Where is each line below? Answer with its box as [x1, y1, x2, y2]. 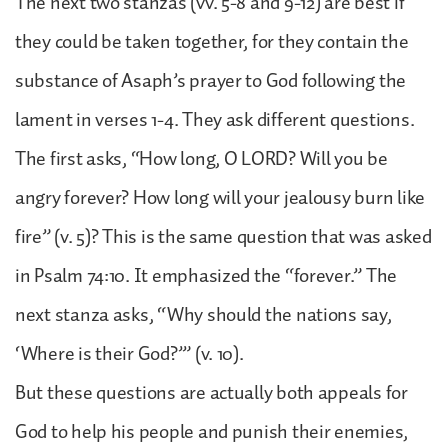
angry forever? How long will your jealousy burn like [15, 181, 425, 214]
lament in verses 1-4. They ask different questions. [15, 103, 415, 136]
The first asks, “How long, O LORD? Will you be [15, 142, 388, 175]
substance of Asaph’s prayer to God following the [15, 64, 407, 97]
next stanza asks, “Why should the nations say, [15, 298, 392, 331]
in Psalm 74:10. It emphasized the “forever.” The [15, 259, 398, 292]
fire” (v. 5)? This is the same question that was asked [15, 220, 432, 253]
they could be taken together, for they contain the [15, 25, 409, 58]
